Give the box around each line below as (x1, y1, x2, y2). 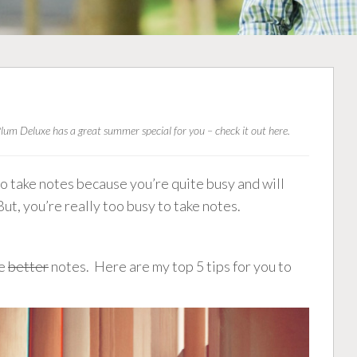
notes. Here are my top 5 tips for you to (49, 257, 292, 276)
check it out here (214, 124, 288, 138)
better (8, 257, 49, 276)
